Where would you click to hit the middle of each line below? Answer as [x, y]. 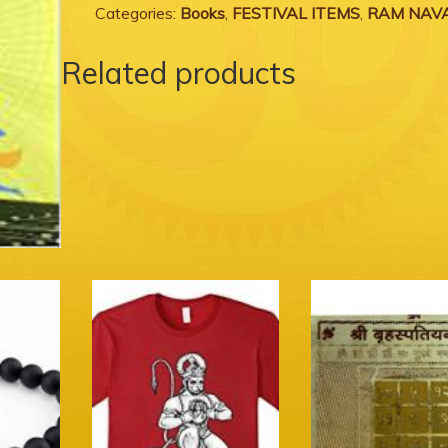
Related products [178, 73]
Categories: [137, 13]
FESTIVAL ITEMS [295, 13]
